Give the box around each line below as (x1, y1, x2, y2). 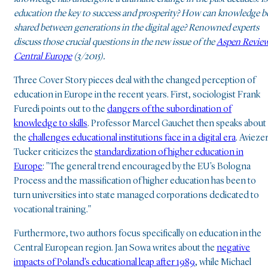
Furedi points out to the (14, 105, 107, 115)
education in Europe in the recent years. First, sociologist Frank (14, 90, 260, 100)
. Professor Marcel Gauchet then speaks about (87, 119, 266, 129)
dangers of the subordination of (107, 105, 232, 115)
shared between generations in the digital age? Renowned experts (14, 23, 259, 33)
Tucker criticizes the (14, 148, 95, 158)
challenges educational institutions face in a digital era (28, 133, 236, 144)
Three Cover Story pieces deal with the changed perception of (14, 76, 255, 86)
